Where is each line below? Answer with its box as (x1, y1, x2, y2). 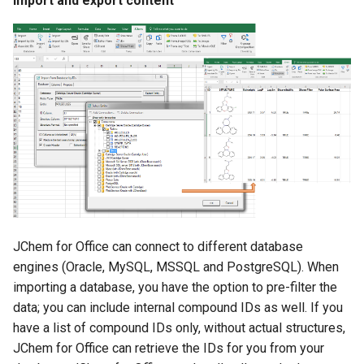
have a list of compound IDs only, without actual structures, (13, 320, 345, 336)
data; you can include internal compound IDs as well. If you (13, 300, 343, 316)
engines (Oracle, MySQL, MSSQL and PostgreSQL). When (13, 259, 339, 275)
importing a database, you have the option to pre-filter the (13, 279, 337, 296)
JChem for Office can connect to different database (13, 239, 303, 255)
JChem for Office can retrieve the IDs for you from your (13, 340, 324, 357)
